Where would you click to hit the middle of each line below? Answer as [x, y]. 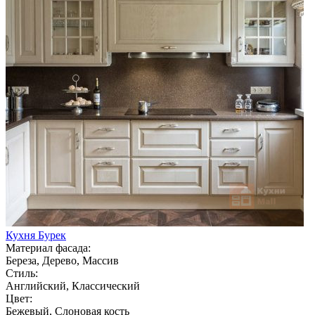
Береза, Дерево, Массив [62, 260]
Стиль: [22, 273]
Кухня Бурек [36, 235]
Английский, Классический [73, 285]
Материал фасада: [48, 247]
